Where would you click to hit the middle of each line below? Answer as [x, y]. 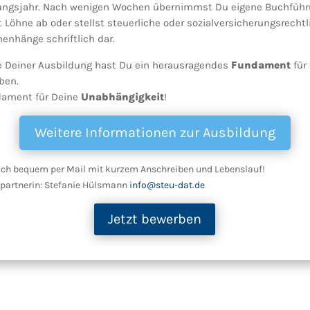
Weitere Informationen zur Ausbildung [155, 133]
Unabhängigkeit [122, 97]
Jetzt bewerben [155, 219]
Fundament [261, 65]
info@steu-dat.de [167, 185]
